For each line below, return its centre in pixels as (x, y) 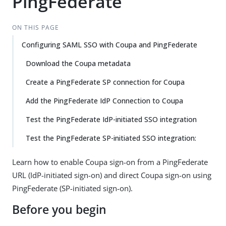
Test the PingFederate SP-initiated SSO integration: (111, 138)
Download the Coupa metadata (78, 63)
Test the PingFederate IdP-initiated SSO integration (111, 119)
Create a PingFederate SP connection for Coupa (105, 82)
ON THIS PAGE (35, 27)
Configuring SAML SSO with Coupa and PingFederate (109, 45)
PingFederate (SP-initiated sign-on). (72, 188)
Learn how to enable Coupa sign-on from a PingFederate (110, 162)
